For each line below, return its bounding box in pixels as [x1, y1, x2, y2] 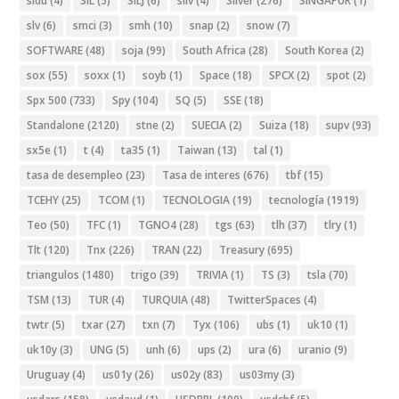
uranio [298, 342, 332, 358]
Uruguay [27, 367, 70, 383]
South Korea [285, 43, 349, 59]
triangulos [27, 267, 80, 283]
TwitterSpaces [227, 292, 302, 308]
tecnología [269, 192, 325, 208]
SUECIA [191, 118, 227, 134]
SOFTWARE [27, 43, 84, 59]
